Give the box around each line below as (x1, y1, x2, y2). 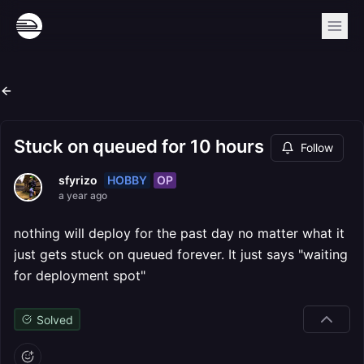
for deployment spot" (14, 267, 145, 284)
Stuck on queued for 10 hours (14, 136, 264, 157)
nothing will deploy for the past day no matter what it (14, 225, 344, 241)
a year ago (58, 189, 107, 201)
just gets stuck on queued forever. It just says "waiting (14, 246, 348, 262)
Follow (301, 141, 333, 154)
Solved (36, 312, 73, 327)
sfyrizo (58, 173, 97, 187)
